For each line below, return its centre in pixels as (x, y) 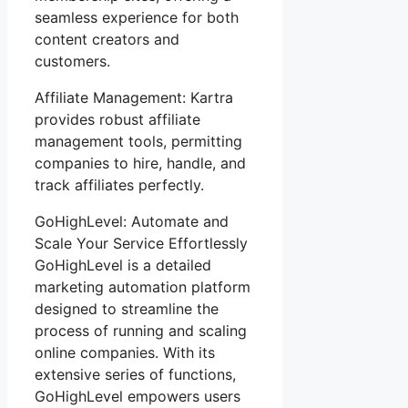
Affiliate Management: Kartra (134, 97)
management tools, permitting (138, 141)
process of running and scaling (141, 330)
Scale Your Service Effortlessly (141, 243)
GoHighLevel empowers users (138, 396)
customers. (72, 61)
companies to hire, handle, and (140, 163)
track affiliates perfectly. (119, 184)
